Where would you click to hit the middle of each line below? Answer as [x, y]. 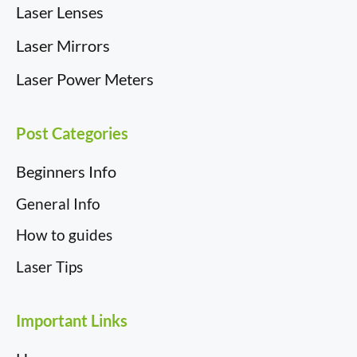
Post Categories [72, 133]
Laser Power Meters [85, 78]
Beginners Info [66, 171]
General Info [58, 203]
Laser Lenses [60, 12]
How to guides [64, 235]
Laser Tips [49, 266]
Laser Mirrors [63, 45]
